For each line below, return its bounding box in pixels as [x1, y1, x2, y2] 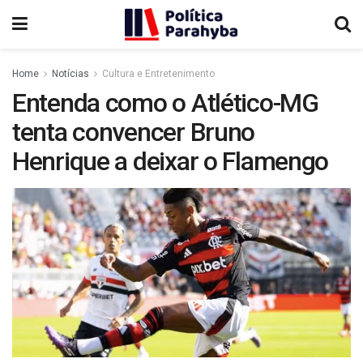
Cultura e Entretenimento [102, 68, 215, 79]
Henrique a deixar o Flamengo [12, 146, 329, 177]
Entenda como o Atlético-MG [12, 88, 318, 118]
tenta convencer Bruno [12, 117, 255, 147]
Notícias [52, 68, 89, 79]
